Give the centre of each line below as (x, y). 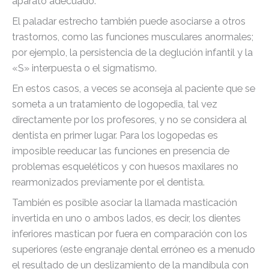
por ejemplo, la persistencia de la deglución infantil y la (132, 52)
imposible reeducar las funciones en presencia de (121, 151)
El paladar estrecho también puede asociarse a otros (129, 21)
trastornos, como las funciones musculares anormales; (133, 37)
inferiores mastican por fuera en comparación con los (130, 234)
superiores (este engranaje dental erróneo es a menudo (134, 250)
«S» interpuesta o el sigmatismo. (84, 68)
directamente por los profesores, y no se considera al (129, 120)
